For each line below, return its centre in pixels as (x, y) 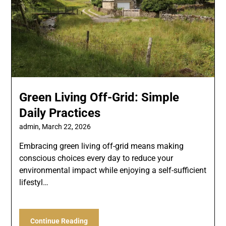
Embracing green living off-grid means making (102, 146)
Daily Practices (60, 113)
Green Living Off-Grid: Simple (99, 98)
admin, (31, 127)
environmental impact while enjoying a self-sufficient (113, 171)
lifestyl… (34, 183)
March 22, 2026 (67, 127)
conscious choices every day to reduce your (96, 158)
